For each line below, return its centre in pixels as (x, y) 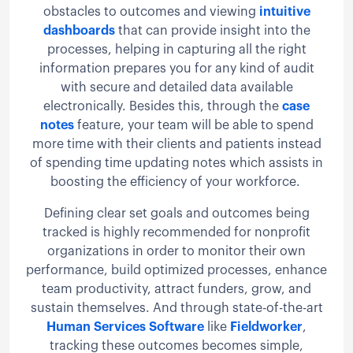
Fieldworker (266, 327)
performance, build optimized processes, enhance (176, 270)
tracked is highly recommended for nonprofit (176, 232)
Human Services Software (125, 327)
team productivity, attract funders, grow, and (176, 289)
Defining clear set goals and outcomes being (176, 213)
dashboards (79, 30)
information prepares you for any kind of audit (176, 68)
